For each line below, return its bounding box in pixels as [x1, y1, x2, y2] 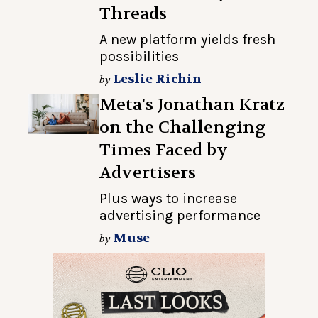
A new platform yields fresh [99, 31, 275, 48]
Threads [99, 3, 167, 26]
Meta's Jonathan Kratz [99, 94, 285, 116]
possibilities [99, 48, 179, 65]
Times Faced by [99, 139, 228, 162]
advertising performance [99, 207, 261, 224]
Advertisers [99, 162, 196, 185]
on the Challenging [99, 116, 266, 139]
